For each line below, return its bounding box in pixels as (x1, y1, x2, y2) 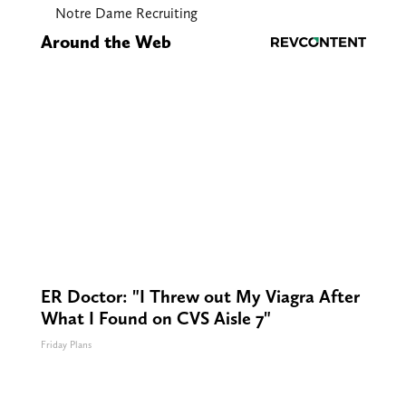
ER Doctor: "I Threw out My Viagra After (40, 285, 360, 308)
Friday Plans (40, 339, 92, 352)
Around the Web (40, 31, 171, 53)
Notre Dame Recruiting (54, 5, 198, 23)
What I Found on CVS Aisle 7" (40, 307, 271, 330)
